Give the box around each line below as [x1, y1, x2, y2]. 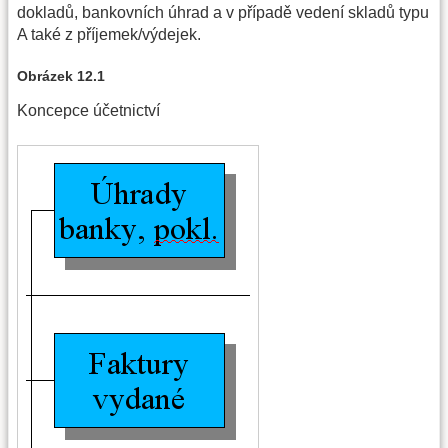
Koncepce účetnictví [17, 102, 160, 120]
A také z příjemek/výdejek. [17, 25, 201, 43]
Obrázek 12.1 [17, 68, 105, 85]
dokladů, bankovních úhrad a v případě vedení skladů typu [17, 3, 429, 21]
